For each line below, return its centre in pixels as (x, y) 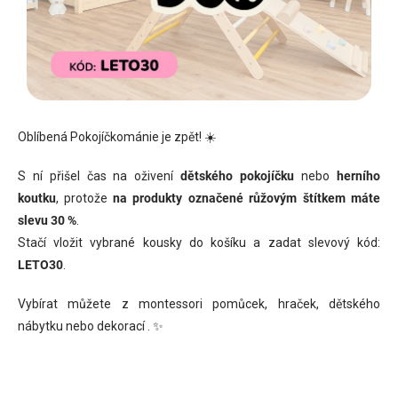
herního (358, 175)
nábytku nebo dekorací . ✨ (91, 326)
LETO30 (40, 264)
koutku (37, 198)
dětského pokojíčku (237, 175)
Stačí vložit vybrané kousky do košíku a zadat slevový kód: (199, 242)
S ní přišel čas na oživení (99, 175)
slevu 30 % (47, 220)
